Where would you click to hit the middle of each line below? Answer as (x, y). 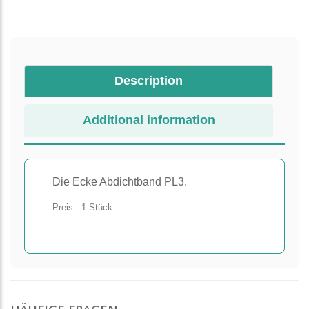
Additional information (149, 120)
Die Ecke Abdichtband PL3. (120, 182)
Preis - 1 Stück (82, 207)
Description (149, 81)
